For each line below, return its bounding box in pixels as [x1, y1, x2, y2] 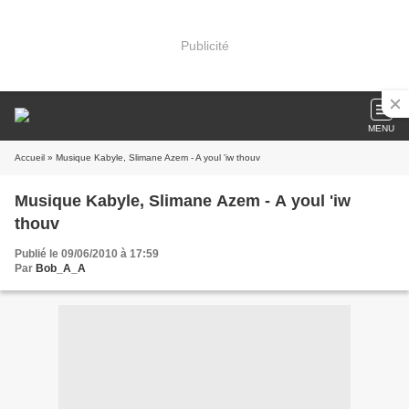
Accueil [15, 152, 45, 163]
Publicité [180, 37, 229, 53]
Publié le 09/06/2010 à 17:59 [15, 247, 159, 260]
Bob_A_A [36, 262, 86, 275]
